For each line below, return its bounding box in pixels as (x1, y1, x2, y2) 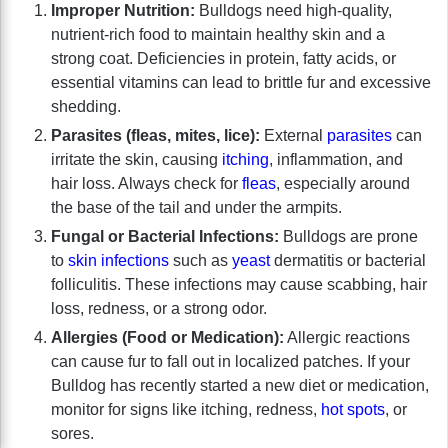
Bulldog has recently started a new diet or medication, (51, 377, 429, 395)
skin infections (68, 252, 169, 270)
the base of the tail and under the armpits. (51, 199, 342, 217)
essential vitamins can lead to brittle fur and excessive (51, 74, 431, 92)
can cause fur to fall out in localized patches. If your (51, 353, 410, 371)
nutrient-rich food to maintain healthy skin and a (51, 26, 385, 44)
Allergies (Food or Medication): (51, 329, 284, 347)
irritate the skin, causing (51, 151, 222, 169)
